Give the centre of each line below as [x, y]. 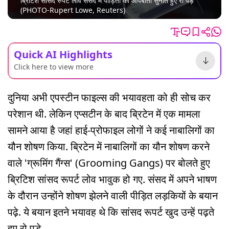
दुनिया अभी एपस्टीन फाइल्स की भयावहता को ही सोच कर [109, 97]
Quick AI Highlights [63, 54]
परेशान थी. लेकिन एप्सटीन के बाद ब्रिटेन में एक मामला [104, 113]
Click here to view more [54, 66]
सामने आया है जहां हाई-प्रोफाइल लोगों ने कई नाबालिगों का [111, 130]
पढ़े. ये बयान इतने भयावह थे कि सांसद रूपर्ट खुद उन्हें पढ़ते [111, 212]
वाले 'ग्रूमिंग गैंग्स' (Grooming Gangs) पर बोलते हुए [109, 163]
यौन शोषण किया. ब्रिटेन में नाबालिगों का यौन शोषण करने [109, 146]
